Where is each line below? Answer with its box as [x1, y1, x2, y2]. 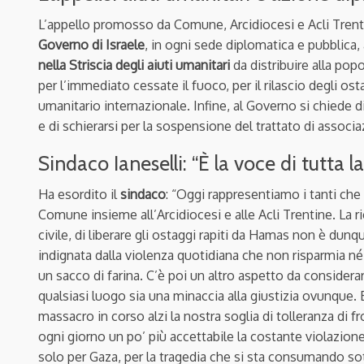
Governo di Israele [38, 36, 145, 53]
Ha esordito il [38, 185, 120, 202]
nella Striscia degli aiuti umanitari [38, 56, 230, 73]
